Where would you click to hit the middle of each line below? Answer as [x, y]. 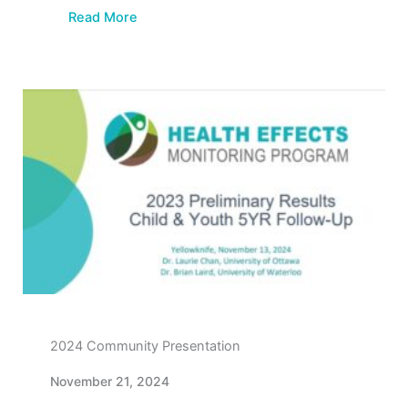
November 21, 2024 [110, 381]
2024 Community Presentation [145, 346]
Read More [103, 18]
